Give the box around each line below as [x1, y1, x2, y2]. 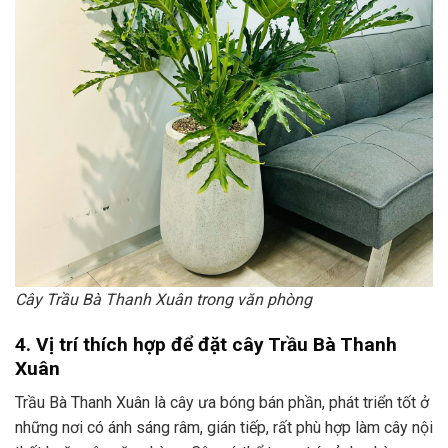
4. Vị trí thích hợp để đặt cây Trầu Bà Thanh [15, 332, 397, 356]
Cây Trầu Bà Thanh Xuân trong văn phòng [15, 290, 312, 310]
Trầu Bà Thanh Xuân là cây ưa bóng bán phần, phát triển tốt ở [15, 393, 429, 413]
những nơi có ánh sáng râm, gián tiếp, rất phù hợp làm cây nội [15, 418, 433, 438]
